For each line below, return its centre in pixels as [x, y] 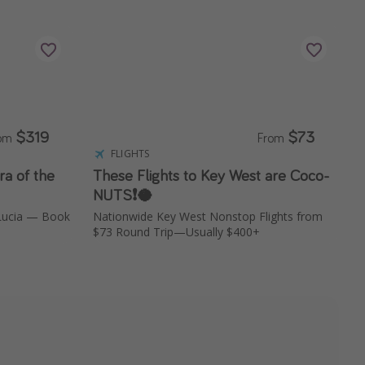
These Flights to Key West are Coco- [211, 175]
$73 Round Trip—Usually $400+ [176, 231]
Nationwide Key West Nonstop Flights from [208, 216]
